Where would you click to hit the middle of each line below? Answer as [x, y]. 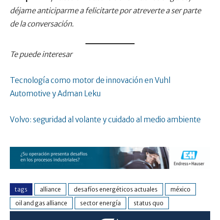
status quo [149, 203]
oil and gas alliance [41, 203]
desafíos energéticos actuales [116, 189]
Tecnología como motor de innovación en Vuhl [90, 81]
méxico [180, 189]
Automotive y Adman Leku [55, 94]
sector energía [100, 203]
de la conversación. [42, 24]
